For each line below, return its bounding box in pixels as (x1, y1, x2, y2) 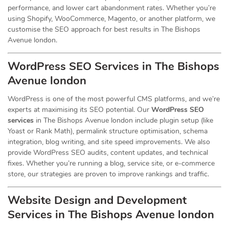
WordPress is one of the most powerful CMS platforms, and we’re (8, 94, 220, 104)
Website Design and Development (8, 193, 187, 208)
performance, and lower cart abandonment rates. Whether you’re (8, 3, 216, 13)
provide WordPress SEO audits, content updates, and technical (8, 148, 208, 157)
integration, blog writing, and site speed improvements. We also (8, 137, 210, 147)
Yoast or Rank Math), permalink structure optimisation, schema (8, 126, 208, 136)
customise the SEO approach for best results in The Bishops (8, 25, 200, 34)
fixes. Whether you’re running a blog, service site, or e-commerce (8, 158, 215, 168)
